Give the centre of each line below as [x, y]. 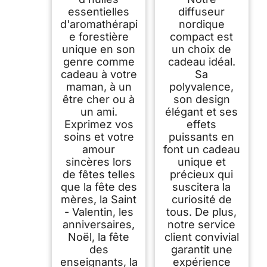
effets [202, 124]
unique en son [99, 49]
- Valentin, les [99, 212]
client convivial [201, 237]
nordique [201, 24]
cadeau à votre [99, 74]
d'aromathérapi [99, 24]
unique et [201, 162]
